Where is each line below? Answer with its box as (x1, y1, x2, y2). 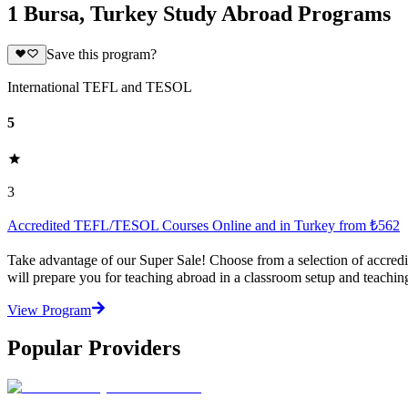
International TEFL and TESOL (7, 79, 192, 96)
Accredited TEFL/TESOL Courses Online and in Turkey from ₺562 (7, 217, 400, 233)
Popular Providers (7, 336, 180, 361)
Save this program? (46, 46, 157, 63)
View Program (7, 301, 91, 318)
